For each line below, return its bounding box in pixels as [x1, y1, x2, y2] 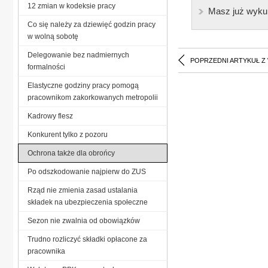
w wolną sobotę [28, 32, 78, 41]
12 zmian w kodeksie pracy [28, 1, 115, 10]
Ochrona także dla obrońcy [28, 148, 115, 157]
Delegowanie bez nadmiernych [28, 50, 129, 59]
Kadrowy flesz [28, 111, 73, 120]
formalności [28, 62, 65, 71]
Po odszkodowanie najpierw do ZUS [28, 167, 146, 176]
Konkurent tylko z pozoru [28, 130, 108, 139]
